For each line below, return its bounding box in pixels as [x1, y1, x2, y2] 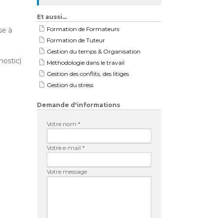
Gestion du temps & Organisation [47, 48, 141, 55]
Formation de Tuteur [47, 36, 105, 44]
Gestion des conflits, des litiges [47, 70, 129, 77]
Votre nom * [47, 120, 80, 127]
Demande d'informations [37, 101, 120, 109]
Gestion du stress [47, 81, 93, 89]
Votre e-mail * [47, 144, 85, 151]
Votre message [47, 168, 87, 175]
